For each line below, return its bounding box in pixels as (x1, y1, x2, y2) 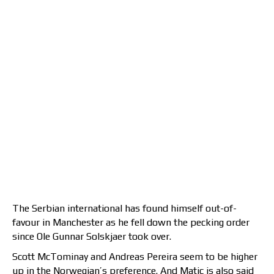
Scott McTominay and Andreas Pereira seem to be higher (12, 251, 257, 263)
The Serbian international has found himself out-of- (12, 202, 237, 215)
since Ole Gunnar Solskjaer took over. (12, 231, 171, 243)
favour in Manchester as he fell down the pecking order (12, 217, 250, 229)
